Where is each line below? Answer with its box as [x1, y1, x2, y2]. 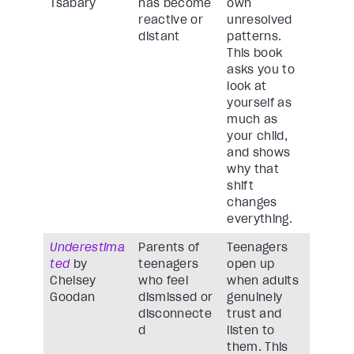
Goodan [50, 290, 96, 305]
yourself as [227, 96, 292, 111]
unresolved [227, 13, 292, 28]
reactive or [138, 13, 204, 28]
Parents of [138, 240, 200, 255]
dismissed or [138, 290, 213, 305]
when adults [227, 273, 299, 288]
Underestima [50, 240, 126, 255]
